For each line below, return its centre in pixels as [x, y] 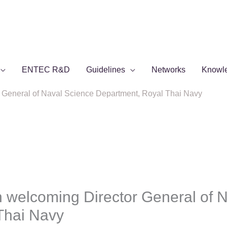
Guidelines [106, 70]
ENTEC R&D [46, 70]
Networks [168, 70]
